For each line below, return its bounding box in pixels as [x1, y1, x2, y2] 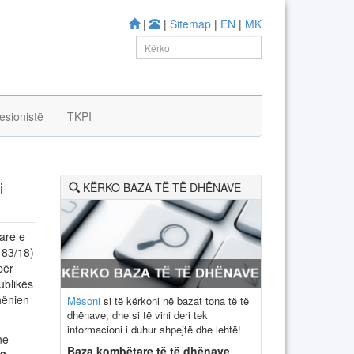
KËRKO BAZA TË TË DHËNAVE [80, 179, 241, 195]
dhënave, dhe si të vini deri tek [67, 307, 208, 322]
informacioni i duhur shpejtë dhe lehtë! [67, 321, 241, 337]
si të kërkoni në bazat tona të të [100, 292, 249, 308]
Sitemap [170, 16, 211, 32]
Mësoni [67, 292, 100, 308]
